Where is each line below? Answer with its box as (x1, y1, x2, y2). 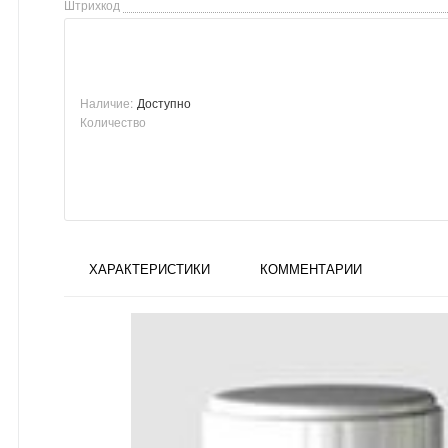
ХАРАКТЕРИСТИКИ (89, 258, 210, 278)
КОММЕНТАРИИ (260, 258, 362, 278)
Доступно (137, 93, 191, 111)
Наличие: (80, 93, 133, 111)
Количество (80, 112, 146, 130)
